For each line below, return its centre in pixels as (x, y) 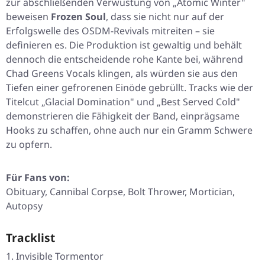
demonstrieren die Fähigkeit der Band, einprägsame (123, 116)
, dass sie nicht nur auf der (165, 17)
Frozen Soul (78, 17)
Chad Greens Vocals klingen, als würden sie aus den (122, 74)
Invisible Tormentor (60, 256)
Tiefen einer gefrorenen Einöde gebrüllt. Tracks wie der (130, 88)
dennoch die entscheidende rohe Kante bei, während (125, 59)
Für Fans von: (38, 178)
